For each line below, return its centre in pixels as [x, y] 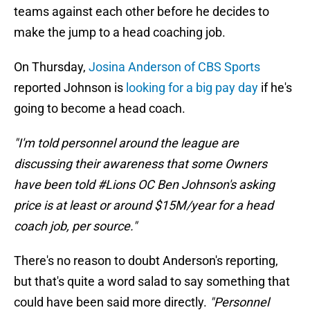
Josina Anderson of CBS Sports [174, 67]
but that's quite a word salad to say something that [152, 282]
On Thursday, [51, 67]
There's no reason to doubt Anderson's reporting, [146, 261]
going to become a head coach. [100, 109]
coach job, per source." [77, 226]
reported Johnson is [70, 88]
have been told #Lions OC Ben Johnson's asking [144, 185]
